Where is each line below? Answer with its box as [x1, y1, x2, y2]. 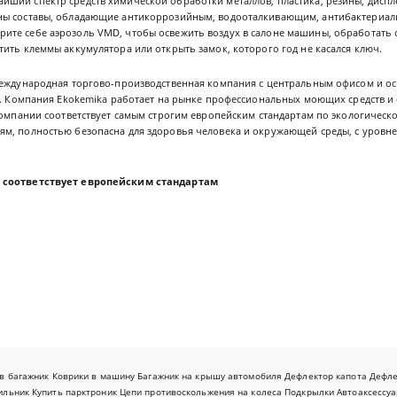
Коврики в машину [51, 370, 136, 383]
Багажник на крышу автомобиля [137, 370, 283, 383]
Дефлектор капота [284, 370, 367, 383]
